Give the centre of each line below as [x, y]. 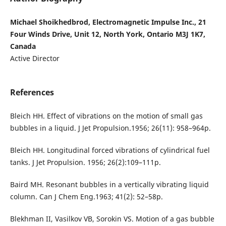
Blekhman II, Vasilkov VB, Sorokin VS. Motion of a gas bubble [112, 219]
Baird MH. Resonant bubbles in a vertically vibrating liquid [109, 185]
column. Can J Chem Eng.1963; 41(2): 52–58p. [86, 197]
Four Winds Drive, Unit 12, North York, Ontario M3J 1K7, [107, 34]
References [32, 93]
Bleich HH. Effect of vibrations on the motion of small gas [106, 116]
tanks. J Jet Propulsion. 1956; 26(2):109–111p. [85, 162]
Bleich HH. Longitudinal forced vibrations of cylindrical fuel [110, 150]
